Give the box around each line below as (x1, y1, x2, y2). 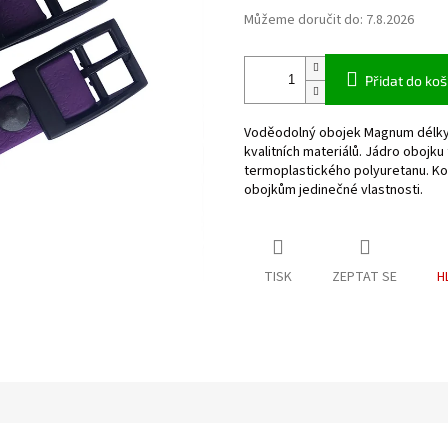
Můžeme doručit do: (244, 10, 363, 31)
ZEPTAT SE (332, 267, 397, 288)
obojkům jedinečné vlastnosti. (244, 180, 423, 201)
